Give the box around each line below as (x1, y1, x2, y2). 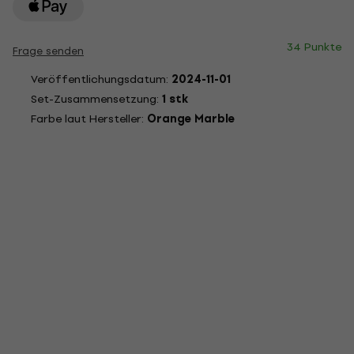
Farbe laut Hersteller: (31, 110, 147, 128)
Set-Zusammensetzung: (31, 90, 162, 108)
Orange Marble (147, 110, 235, 128)
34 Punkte (287, 38, 341, 56)
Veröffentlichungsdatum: (31, 70, 171, 88)
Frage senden (13, 43, 84, 59)
